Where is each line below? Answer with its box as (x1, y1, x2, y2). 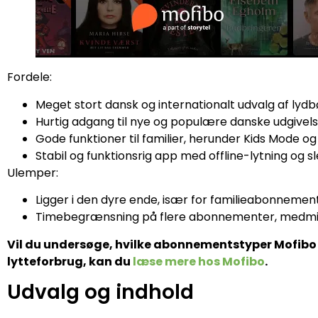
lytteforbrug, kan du (7, 253, 133, 270)
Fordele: (7, 69, 52, 86)
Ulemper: (7, 164, 58, 181)
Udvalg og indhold (7, 278, 194, 307)
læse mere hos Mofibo (133, 253, 265, 270)
